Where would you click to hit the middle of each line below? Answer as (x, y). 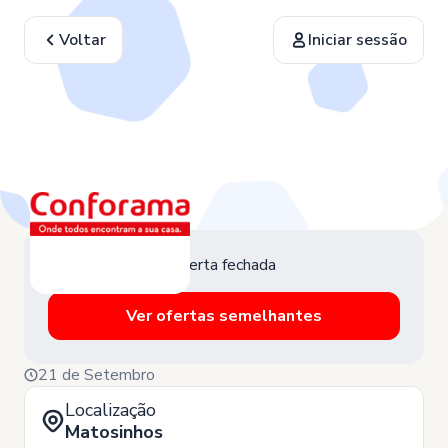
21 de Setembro (96, 375)
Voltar (82, 40)
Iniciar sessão (357, 40)
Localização (110, 410)
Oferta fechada (224, 265)
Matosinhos (114, 432)
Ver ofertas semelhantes (224, 316)
